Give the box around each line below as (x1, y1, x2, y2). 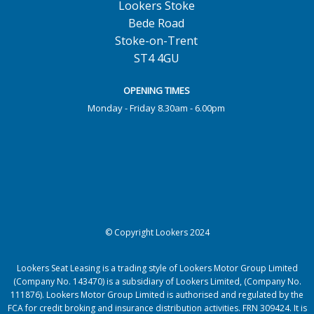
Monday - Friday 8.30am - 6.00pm (88, 102, 225, 115)
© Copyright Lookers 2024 (104, 226, 210, 239)
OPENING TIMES (123, 84, 190, 97)
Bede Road (128, 15, 184, 32)
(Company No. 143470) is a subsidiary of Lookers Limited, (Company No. (13, 275, 301, 288)
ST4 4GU (133, 50, 179, 67)
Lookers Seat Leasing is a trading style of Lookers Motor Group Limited (16, 262, 298, 275)
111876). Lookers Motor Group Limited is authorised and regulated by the (11, 289, 303, 301)
